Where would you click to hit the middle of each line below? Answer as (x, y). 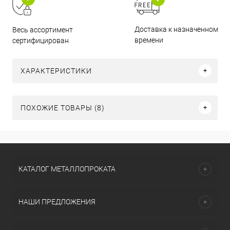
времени (149, 40)
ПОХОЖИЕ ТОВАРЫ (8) (63, 108)
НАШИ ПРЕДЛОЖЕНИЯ (57, 202)
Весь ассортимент (43, 30)
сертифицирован (41, 40)
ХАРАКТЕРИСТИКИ (56, 71)
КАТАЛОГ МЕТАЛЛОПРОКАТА (67, 169)
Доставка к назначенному (178, 29)
